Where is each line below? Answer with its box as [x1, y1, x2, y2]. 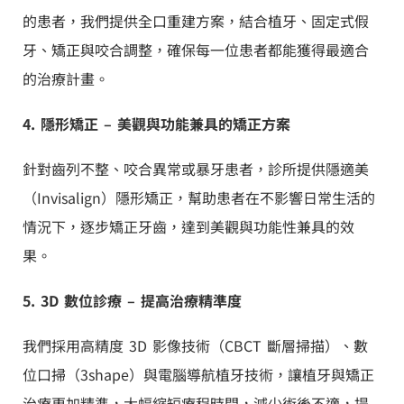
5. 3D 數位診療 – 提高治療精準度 [23, 289, 242, 311]
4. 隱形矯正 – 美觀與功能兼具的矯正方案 [23, 112, 290, 134]
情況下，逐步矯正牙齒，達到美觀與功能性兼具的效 [23, 215, 354, 237]
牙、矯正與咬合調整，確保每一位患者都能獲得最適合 [23, 38, 369, 60]
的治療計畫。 [23, 67, 109, 89]
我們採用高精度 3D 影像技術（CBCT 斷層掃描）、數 [23, 334, 368, 356]
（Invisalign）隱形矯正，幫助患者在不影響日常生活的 [23, 186, 375, 208]
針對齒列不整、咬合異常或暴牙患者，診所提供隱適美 [23, 157, 369, 179]
